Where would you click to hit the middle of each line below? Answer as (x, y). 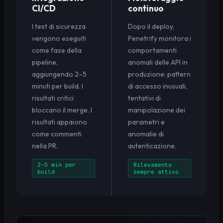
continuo (146, 8)
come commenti (57, 134)
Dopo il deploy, (151, 26)
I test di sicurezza (59, 26)
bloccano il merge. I (62, 110)
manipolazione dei (157, 110)
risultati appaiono (59, 122)
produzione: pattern (159, 74)
